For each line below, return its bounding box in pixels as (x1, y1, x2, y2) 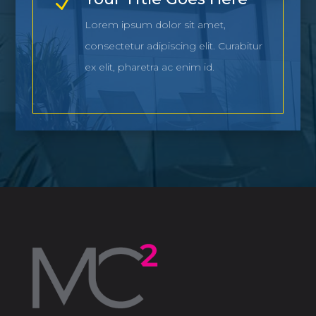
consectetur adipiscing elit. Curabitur (84, 39, 262, 52)
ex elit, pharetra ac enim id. (84, 60, 214, 73)
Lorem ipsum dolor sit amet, (84, 18, 226, 31)
